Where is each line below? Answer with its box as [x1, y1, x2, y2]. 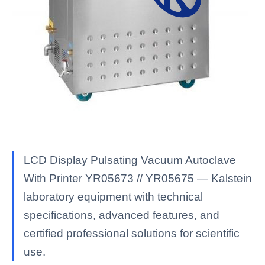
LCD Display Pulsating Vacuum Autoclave [24, 154, 236, 166]
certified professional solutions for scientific [24, 227, 240, 240]
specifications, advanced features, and [24, 209, 219, 221]
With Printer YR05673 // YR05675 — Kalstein [24, 172, 252, 185]
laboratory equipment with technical [24, 190, 203, 203]
